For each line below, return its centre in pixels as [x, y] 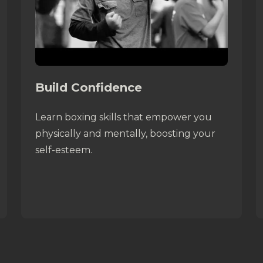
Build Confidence [89, 87]
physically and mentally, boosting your [125, 133]
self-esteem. [64, 150]
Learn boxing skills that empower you [124, 117]
